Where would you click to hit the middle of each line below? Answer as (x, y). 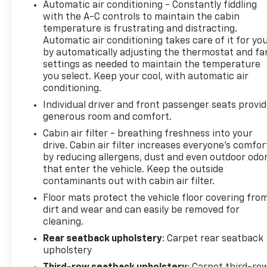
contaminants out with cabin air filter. (129, 181)
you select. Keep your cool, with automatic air (146, 77)
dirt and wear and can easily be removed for (142, 210)
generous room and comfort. (108, 117)
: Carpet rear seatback (213, 239)
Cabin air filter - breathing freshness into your (148, 134)
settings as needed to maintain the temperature (152, 65)
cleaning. (63, 222)
